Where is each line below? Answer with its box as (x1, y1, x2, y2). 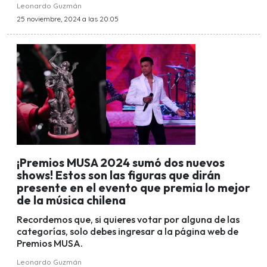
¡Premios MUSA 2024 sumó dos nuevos (17, 155, 225, 170)
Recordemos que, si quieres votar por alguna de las (17, 213, 240, 226)
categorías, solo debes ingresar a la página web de (17, 225, 238, 238)
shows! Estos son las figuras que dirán (17, 167, 221, 182)
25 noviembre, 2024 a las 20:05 (17, 14, 119, 24)
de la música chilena (17, 193, 126, 207)
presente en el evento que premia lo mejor (17, 180, 250, 195)
